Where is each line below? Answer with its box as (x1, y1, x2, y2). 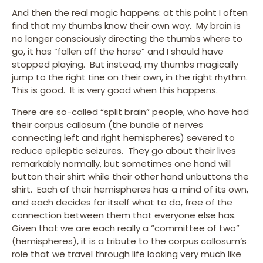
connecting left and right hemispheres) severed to (12, 131, 235, 144)
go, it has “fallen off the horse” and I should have (12, 45, 224, 58)
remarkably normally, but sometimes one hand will (12, 157, 231, 170)
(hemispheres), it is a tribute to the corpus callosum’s (12, 234, 247, 247)
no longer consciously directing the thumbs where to (12, 32, 242, 45)
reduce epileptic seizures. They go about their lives (12, 144, 236, 157)
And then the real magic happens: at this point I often (12, 6, 248, 19)
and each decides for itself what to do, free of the (12, 195, 232, 208)
